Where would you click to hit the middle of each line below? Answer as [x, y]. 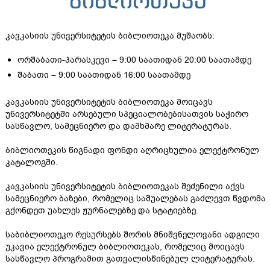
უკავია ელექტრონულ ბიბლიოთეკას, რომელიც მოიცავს [125, 247]
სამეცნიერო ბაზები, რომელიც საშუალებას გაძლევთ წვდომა [136, 199]
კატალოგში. [32, 162]
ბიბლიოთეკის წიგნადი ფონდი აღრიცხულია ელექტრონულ [132, 150]
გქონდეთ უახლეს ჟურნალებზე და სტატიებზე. [102, 211]
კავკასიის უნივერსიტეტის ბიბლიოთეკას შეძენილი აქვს [125, 187]
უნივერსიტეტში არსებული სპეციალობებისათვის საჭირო [127, 114]
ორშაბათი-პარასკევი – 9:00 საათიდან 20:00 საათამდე [134, 60]
